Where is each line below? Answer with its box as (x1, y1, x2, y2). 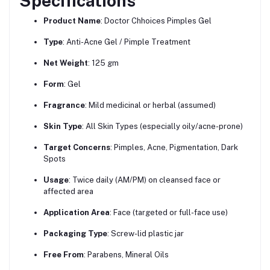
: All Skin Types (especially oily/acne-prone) (82, 121, 243, 131)
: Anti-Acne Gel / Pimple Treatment (63, 37, 190, 46)
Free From (43, 250, 84, 259)
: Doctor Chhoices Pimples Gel (101, 16, 212, 25)
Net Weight (43, 58, 88, 67)
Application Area (43, 207, 110, 217)
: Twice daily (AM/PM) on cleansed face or (69, 175, 221, 184)
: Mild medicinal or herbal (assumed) (85, 100, 216, 110)
